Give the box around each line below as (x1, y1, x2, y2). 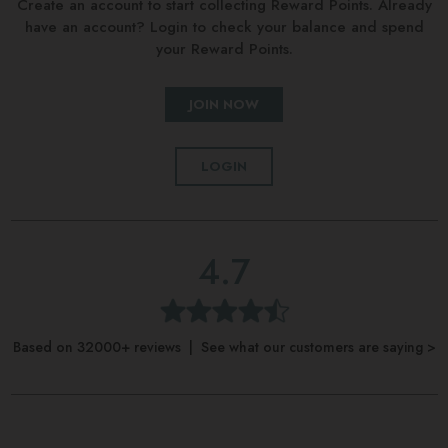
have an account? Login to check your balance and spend (24, 15, 424, 38)
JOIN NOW (189, 94, 259, 114)
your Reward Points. (155, 37, 293, 60)
